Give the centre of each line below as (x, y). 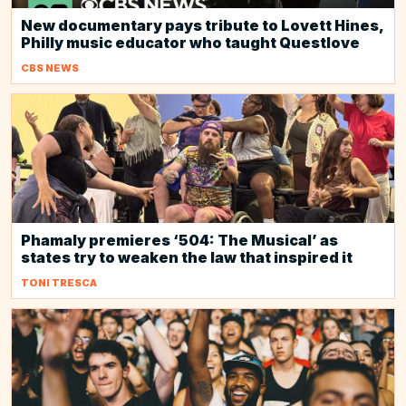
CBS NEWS (50, 68)
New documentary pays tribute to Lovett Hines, (202, 25)
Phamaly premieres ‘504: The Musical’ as (179, 240)
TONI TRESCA (59, 283)
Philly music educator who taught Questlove (190, 43)
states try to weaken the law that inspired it (187, 257)
